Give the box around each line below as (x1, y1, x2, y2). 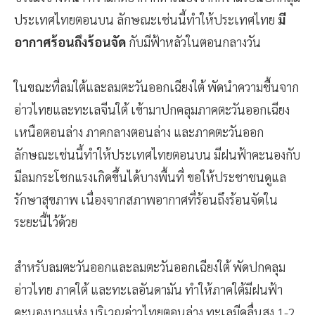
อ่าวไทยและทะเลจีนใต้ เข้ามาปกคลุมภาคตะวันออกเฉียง (14, 101, 290, 118)
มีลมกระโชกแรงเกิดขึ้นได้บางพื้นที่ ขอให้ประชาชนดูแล (14, 169, 286, 186)
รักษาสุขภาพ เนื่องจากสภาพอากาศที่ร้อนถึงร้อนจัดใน (14, 191, 278, 208)
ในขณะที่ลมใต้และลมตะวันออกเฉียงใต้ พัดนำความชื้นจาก (14, 79, 299, 96)
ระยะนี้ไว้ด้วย (14, 214, 77, 231)
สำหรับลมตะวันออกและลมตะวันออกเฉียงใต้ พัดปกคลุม (14, 259, 285, 276)
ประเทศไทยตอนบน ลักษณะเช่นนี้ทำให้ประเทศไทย (14, 11, 275, 28)
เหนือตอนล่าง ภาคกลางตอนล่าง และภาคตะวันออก (14, 124, 264, 141)
